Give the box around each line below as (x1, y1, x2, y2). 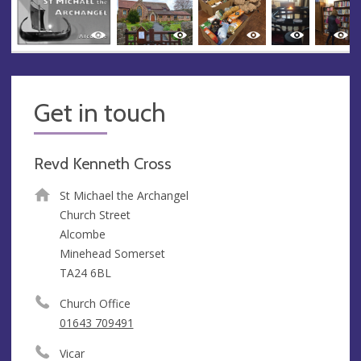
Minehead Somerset (59, 245, 165, 261)
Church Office (59, 295, 131, 311)
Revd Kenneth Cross (34, 153, 172, 173)
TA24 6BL (59, 264, 111, 280)
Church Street (59, 206, 131, 222)
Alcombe (59, 226, 106, 242)
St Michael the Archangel (59, 187, 189, 203)
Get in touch (34, 97, 166, 128)
